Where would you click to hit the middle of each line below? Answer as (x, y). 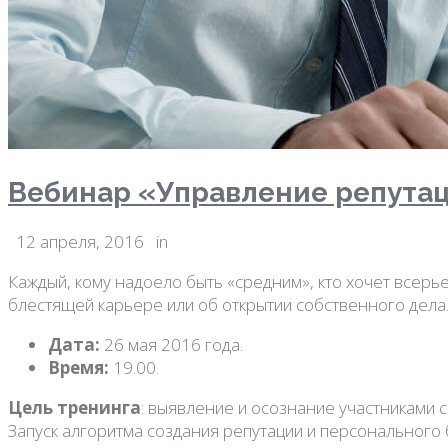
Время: (78, 368)
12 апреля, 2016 (78, 242)
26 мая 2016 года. (171, 345)
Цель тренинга (74, 408)
